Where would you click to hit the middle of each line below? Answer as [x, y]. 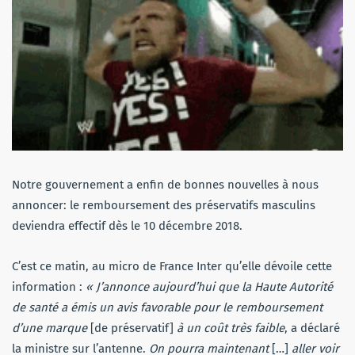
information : [49, 286]
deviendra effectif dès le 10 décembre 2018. [127, 225]
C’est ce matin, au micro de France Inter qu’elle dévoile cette [172, 266]
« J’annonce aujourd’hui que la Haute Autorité [209, 286]
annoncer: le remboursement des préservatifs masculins [164, 205]
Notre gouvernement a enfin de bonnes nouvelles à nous [165, 184]
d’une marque [51, 328]
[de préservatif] [132, 328]
